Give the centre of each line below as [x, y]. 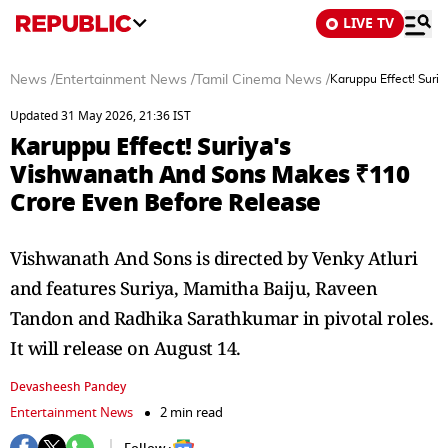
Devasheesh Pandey [68, 387]
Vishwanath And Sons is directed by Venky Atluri [214, 258]
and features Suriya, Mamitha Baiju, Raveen [193, 288]
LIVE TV [368, 23]
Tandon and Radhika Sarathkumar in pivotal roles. [221, 318]
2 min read [191, 412]
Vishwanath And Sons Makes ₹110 [209, 174]
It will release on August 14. [125, 348]
